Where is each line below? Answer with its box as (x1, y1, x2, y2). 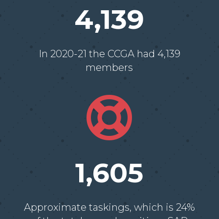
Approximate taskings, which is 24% (23, 201, 195, 214)
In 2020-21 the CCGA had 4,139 (38, 48, 180, 60)
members (86, 62, 133, 74)
